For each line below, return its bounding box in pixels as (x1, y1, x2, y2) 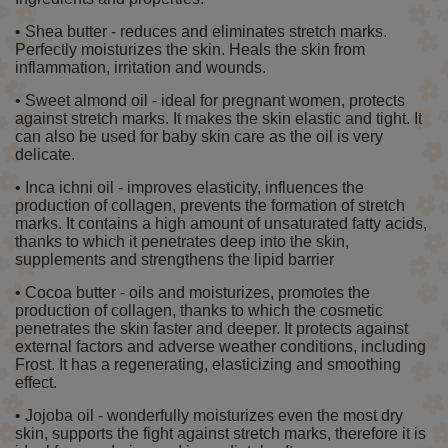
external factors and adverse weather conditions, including (15, 338, 426, 356)
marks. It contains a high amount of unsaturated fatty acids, (15, 215, 427, 233)
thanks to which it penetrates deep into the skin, (15, 233, 349, 251)
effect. (15, 374, 57, 392)
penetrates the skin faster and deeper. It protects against (15, 320, 408, 338)
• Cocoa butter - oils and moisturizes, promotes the (15, 284, 370, 302)
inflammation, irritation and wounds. (15, 59, 266, 77)
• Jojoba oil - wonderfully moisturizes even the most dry (15, 407, 403, 425)
